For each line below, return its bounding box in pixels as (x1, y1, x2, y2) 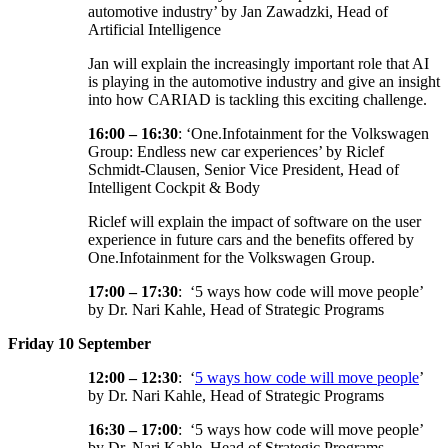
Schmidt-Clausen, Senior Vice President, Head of (88, 161, 399, 179)
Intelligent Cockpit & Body (88, 179, 260, 197)
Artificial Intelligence (88, 21, 221, 39)
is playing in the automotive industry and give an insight (88, 73, 440, 91)
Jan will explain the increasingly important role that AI (88, 55, 429, 73)
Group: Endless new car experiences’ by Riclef (88, 143, 384, 161)
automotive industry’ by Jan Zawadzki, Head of (88, 3, 388, 21)
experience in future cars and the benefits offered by (88, 231, 414, 249)
